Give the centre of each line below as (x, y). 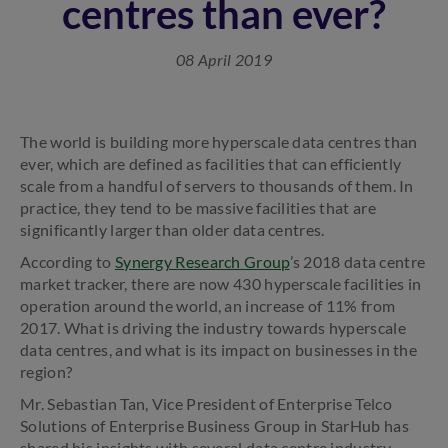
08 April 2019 (224, 59)
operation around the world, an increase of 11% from (208, 305)
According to (67, 261)
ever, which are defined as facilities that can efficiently (211, 163)
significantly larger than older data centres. (172, 229)
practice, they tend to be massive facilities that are (198, 207)
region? (46, 371)
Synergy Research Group (202, 261)
